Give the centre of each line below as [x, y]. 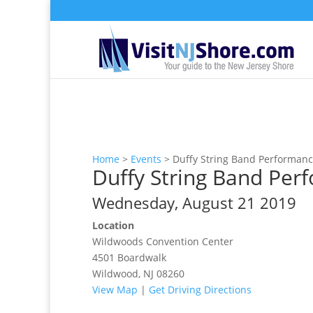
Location [113, 225]
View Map [115, 290]
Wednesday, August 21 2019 [194, 203]
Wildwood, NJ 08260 [138, 274]
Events [146, 159]
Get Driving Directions [200, 290]
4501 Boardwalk [129, 257]
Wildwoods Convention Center [163, 241]
